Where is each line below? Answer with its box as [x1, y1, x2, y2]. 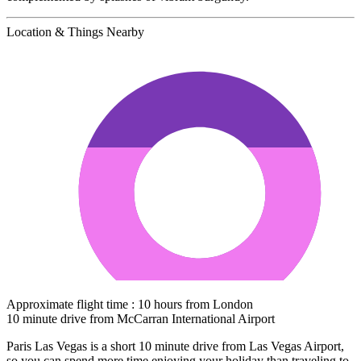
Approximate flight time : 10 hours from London [6, 297, 253, 311]
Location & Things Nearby [6, 24, 144, 39]
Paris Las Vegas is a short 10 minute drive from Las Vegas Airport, [6, 338, 344, 353]
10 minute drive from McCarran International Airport [6, 311, 275, 326]
